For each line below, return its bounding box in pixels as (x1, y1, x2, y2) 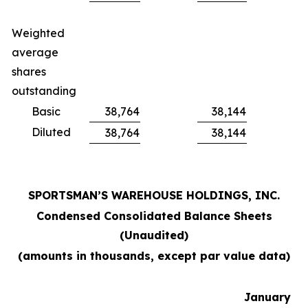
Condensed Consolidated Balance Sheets (36, 209, 272, 223)
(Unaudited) (120, 228, 188, 242)
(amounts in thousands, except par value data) (18, 249, 290, 263)
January (243, 290, 291, 304)
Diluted (32, 125, 71, 139)
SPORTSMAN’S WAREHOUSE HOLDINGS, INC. (28, 188, 280, 202)
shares (12, 65, 46, 78)
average (12, 45, 58, 59)
